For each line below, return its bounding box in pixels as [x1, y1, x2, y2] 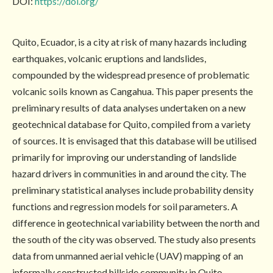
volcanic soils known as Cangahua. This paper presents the [12, 85, 253, 97]
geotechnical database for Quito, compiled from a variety [12, 118, 250, 130]
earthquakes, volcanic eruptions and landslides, [12, 52, 206, 64]
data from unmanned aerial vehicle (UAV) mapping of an [12, 249, 243, 261]
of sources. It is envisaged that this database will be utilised [12, 134, 257, 146]
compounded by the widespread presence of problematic [12, 68, 250, 80]
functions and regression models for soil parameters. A [12, 200, 238, 212]
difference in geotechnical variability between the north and [12, 216, 260, 229]
